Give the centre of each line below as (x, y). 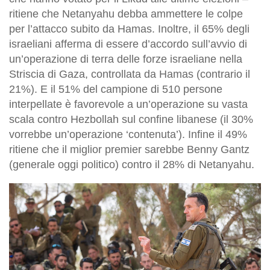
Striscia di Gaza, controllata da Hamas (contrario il (130, 74)
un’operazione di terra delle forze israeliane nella (126, 59)
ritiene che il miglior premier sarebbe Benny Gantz (129, 149)
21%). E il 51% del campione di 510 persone (116, 89)
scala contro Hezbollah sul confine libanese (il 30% (131, 119)
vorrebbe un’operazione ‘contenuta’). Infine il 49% (128, 134)
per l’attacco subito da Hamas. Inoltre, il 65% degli (129, 29)
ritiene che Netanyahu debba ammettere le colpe (126, 14)
